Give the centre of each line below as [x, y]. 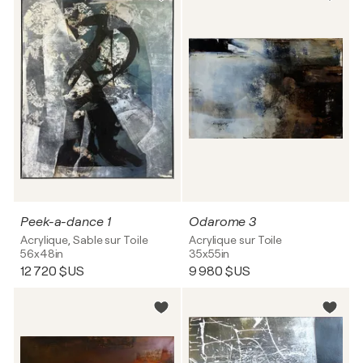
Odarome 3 [223, 222]
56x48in [42, 254]
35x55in [209, 254]
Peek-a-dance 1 [66, 222]
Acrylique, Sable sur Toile [84, 240]
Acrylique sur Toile [236, 240]
